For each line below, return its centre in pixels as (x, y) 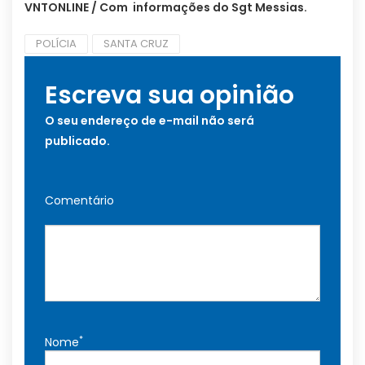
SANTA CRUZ (136, 44)
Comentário (79, 201)
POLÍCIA (56, 44)
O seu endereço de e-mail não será (150, 121)
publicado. (77, 141)
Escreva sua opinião (169, 96)
